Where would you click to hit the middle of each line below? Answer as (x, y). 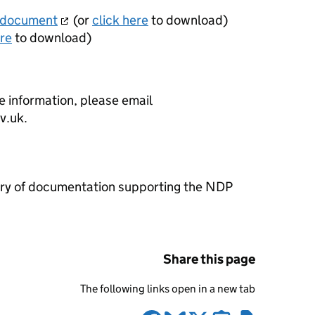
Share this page (209, 259)
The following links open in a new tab (168, 289)
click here (120, 20)
